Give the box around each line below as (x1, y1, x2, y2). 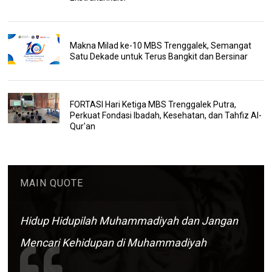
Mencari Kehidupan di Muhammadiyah (20, 236, 207, 249)
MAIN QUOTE (20, 177, 84, 189)
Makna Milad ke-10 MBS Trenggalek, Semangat (69, 40, 251, 50)
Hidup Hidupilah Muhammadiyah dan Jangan (20, 214, 239, 227)
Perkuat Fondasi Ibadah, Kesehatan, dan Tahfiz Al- (69, 110, 262, 120)
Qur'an (69, 121, 95, 131)
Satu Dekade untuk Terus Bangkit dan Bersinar (69, 51, 248, 61)
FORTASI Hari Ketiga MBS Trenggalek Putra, (69, 99, 236, 109)
